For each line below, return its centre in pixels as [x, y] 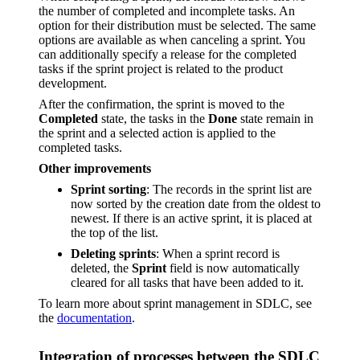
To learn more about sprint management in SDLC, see [175, 304]
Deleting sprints [113, 254]
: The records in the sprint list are [229, 190]
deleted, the [101, 268]
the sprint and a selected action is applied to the [157, 133]
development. [73, 84]
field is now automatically [233, 268]
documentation [94, 318]
